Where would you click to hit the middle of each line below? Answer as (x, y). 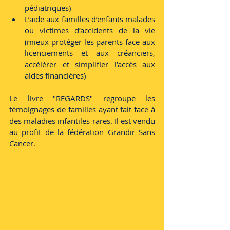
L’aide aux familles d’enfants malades (90, 19)
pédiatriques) (48, 8)
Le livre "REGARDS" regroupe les (82, 98)
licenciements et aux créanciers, (90, 53)
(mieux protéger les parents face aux (90, 42)
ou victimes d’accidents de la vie (90, 30)
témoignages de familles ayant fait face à (82, 109)
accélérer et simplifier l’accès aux (90, 64)
